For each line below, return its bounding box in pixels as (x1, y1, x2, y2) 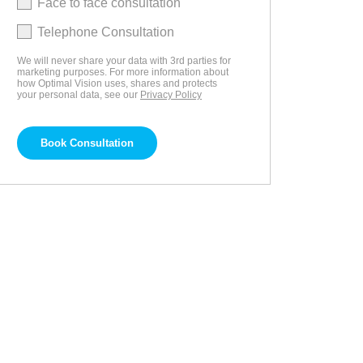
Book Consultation (41, 137, 134, 149)
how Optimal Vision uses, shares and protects (17, 78, 217, 89)
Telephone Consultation (37, 25, 174, 39)
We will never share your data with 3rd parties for (17, 55, 231, 66)
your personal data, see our (17, 89, 140, 100)
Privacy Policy (140, 89, 202, 100)
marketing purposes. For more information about (17, 66, 228, 78)
